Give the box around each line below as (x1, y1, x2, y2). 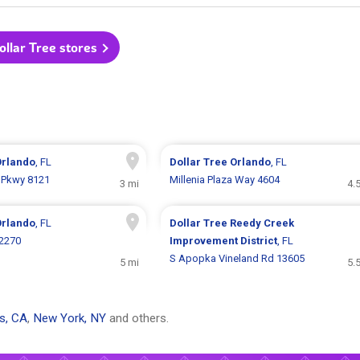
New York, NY (33, 311, 106, 326)
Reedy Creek (229, 217, 294, 230)
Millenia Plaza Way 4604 (169, 174, 280, 186)
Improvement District (169, 235, 277, 247)
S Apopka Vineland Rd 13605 (169, 252, 305, 265)
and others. (106, 311, 169, 326)
